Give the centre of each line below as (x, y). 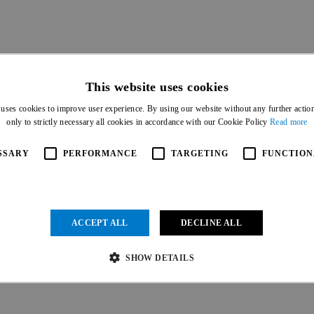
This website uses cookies (157, 87)
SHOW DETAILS (160, 258)
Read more (289, 122)
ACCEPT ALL (100, 223)
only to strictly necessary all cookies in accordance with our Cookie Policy (138, 122)
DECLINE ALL (211, 223)
